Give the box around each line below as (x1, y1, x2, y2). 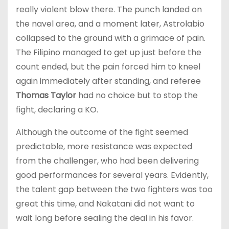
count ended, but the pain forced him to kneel (16, 60, 200, 73)
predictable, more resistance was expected (16, 140, 192, 152)
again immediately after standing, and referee (16, 75, 201, 87)
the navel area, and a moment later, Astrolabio (16, 17, 204, 30)
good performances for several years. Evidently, (16, 169, 209, 181)
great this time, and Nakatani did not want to (16, 197, 195, 210)
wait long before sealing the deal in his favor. (16, 212, 194, 224)
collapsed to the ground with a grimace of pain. (16, 32, 205, 44)
